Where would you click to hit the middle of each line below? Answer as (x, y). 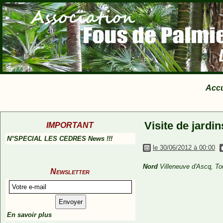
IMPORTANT (70, 125)
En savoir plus (29, 215)
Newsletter (70, 171)
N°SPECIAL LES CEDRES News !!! (60, 139)
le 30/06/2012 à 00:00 (184, 148)
